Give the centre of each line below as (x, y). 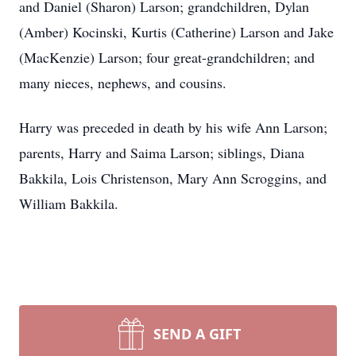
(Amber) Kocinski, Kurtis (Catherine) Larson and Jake (176, 32)
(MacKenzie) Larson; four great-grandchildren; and (167, 57)
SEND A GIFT (197, 334)
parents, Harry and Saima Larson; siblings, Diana (162, 153)
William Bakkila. (69, 203)
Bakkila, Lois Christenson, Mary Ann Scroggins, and (173, 178)
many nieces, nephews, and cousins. (123, 83)
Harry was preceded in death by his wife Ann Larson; (173, 127)
